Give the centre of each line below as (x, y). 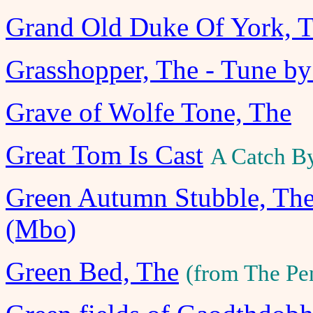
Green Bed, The (92, 271)
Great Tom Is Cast (104, 155)
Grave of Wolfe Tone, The (148, 112)
